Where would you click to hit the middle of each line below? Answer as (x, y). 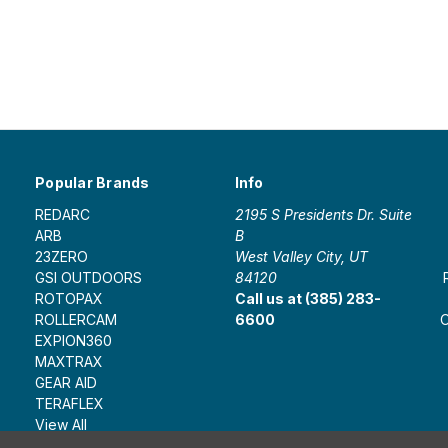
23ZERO (61, 256)
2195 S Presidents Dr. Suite (323, 214)
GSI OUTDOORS (88, 277)
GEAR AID (66, 382)
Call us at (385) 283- (307, 298)
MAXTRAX (69, 361)
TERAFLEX (69, 403)
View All (61, 424)
